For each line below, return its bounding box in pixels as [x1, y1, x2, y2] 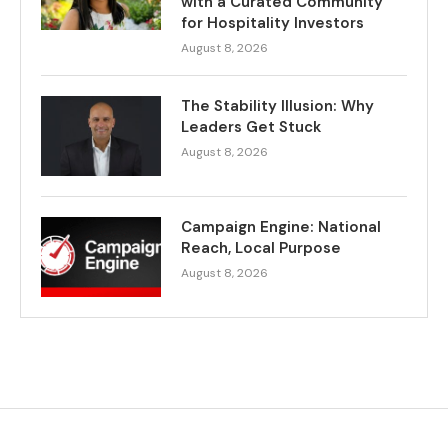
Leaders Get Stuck [181, 117, 321, 138]
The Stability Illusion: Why [181, 96, 374, 117]
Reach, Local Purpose [181, 238, 341, 259]
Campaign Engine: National [181, 217, 381, 238]
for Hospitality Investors [181, 13, 364, 34]
